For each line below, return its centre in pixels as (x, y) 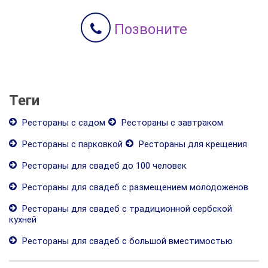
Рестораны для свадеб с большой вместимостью (126, 241)
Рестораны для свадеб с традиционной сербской (126, 208)
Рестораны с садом (63, 122)
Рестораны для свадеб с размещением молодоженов (134, 187)
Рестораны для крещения (192, 144)
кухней (23, 219)
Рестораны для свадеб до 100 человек (103, 165)
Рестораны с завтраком (171, 122)
